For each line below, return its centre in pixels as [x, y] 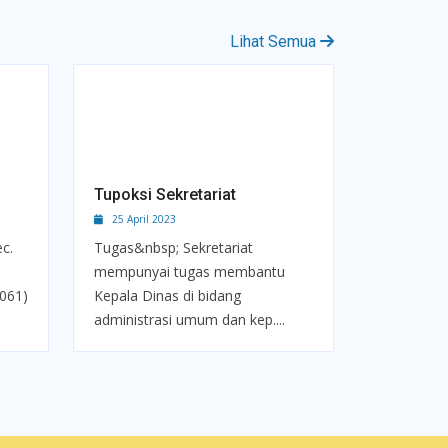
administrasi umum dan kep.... [189, 319]
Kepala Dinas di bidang [167, 295]
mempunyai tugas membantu [189, 271]
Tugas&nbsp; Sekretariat [173, 247]
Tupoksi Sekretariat [165, 194]
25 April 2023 [139, 219]
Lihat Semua [275, 41]
